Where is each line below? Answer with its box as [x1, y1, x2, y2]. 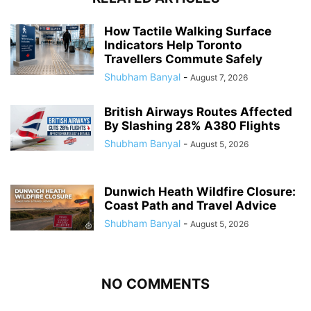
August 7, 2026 [190, 72, 248, 83]
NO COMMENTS [101, 275, 210, 292]
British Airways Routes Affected [104, 104, 292, 119]
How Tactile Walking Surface [104, 24, 271, 38]
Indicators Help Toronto [104, 37, 242, 52]
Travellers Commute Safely [104, 51, 262, 66]
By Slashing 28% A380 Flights [104, 118, 280, 133]
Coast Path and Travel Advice [104, 198, 276, 212]
